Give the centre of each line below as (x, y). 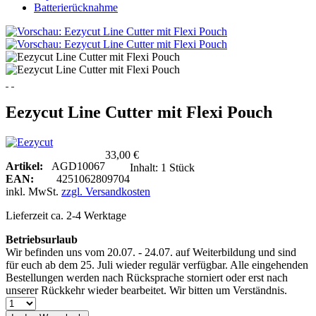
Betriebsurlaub (42, 239)
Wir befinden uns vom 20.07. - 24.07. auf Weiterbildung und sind (151, 252)
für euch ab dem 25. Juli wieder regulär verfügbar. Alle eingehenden (157, 265)
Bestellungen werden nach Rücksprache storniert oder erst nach (147, 277)
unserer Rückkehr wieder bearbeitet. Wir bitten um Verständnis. (146, 290)
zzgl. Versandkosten (106, 191)
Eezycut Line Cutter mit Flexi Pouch (139, 112)
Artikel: (29, 166)
